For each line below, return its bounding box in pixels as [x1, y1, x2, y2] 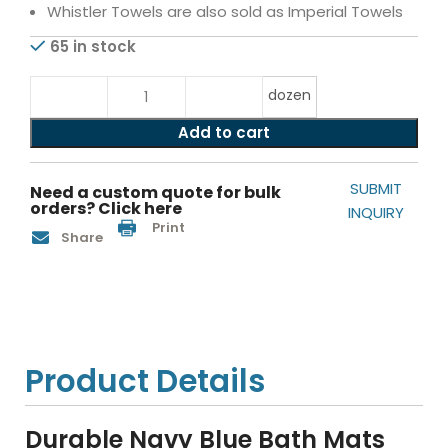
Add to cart [178, 122, 270, 143]
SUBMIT [350, 178, 403, 199]
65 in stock [50, 36, 137, 57]
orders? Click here [30, 197, 183, 220]
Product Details [25, 359, 266, 403]
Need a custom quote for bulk [30, 181, 282, 204]
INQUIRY [348, 202, 405, 223]
